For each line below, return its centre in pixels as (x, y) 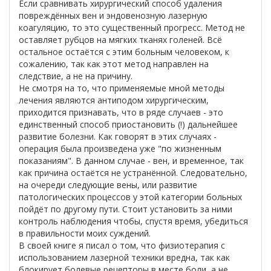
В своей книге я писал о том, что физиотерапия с (122, 245)
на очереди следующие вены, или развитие (108, 185)
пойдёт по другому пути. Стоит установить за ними (126, 209)
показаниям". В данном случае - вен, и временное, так (131, 161)
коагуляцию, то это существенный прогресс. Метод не (132, 28)
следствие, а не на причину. (76, 76)
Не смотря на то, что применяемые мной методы (122, 88)
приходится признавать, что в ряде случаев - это (121, 112)
